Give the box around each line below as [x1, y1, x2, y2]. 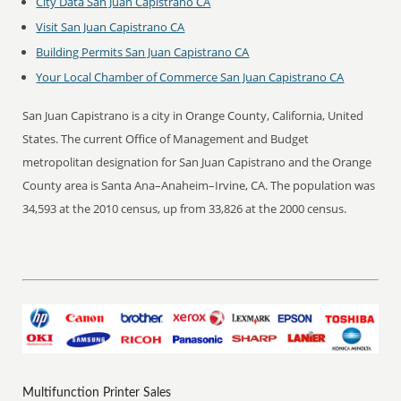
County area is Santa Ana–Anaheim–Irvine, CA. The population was [22, 177, 376, 193]
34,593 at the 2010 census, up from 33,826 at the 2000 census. [22, 200, 347, 217]
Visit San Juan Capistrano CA [36, 19, 185, 35]
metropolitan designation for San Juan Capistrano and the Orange [22, 154, 372, 170]
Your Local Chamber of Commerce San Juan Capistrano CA [36, 69, 345, 85]
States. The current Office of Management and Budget [22, 131, 310, 147]
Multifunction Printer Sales [22, 386, 172, 399]
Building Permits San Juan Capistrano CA [36, 44, 250, 60]
